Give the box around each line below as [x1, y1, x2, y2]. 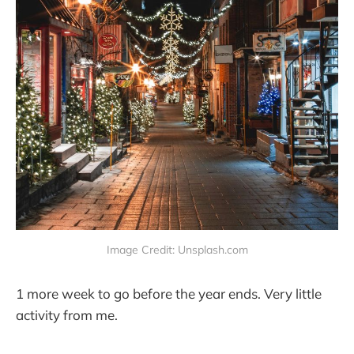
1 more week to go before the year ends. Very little [16, 284, 322, 302]
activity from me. [16, 306, 118, 323]
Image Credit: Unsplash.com [106, 242, 248, 257]
